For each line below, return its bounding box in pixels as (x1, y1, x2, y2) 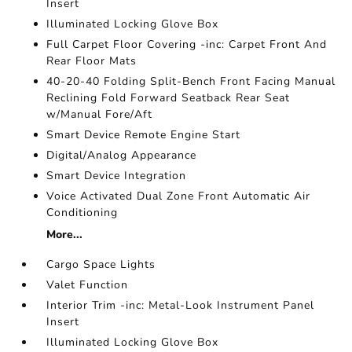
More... (46, 227, 83, 242)
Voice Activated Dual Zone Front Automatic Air (46, 189, 311, 203)
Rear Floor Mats (46, 53, 137, 68)
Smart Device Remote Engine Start (46, 127, 241, 142)
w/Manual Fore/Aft (46, 107, 153, 122)
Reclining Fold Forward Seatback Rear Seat (46, 90, 291, 105)
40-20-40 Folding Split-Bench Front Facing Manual (46, 74, 336, 89)
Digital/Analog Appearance (46, 148, 197, 163)
